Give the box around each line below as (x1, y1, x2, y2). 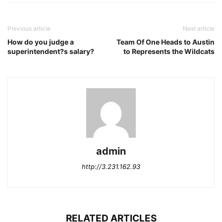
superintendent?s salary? (7, 47, 94, 56)
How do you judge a (7, 38, 74, 47)
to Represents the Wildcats (123, 47, 215, 56)
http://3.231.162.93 (82, 163, 140, 171)
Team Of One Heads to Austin (116, 38, 215, 47)
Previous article (7, 25, 51, 33)
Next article (183, 25, 215, 33)
